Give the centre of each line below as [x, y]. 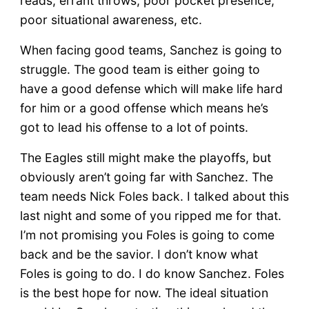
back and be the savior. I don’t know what [139, 254]
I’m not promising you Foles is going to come [147, 235]
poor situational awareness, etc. [111, 19]
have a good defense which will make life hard [151, 88]
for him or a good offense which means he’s [144, 108]
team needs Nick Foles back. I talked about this [154, 196]
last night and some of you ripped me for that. [150, 215]
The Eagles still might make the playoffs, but [145, 157]
